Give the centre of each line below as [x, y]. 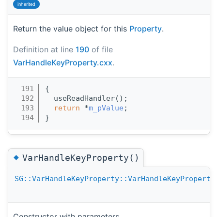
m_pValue [106, 108]
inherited [26, 4]
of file [101, 49]
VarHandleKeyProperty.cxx [63, 62]
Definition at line [44, 49]
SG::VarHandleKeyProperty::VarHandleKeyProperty [115, 179]
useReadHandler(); [86, 98]
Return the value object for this [71, 28]
